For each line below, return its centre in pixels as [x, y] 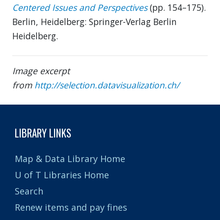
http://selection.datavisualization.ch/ [107, 85]
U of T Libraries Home [62, 175]
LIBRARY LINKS [43, 133]
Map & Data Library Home [70, 158]
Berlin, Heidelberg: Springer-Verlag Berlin [95, 22]
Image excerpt [41, 71]
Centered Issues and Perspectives [80, 8]
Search [29, 191]
